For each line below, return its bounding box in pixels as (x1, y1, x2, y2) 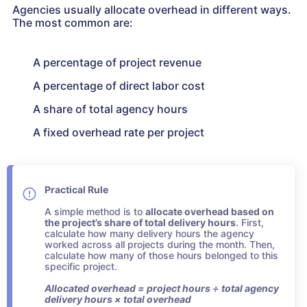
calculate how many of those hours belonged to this (45, 249, 278, 262)
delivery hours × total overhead (45, 293, 191, 306)
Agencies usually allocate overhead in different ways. (12, 3, 291, 17)
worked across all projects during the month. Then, (45, 238, 275, 251)
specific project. (45, 260, 117, 273)
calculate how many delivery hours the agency (45, 228, 254, 240)
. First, (236, 217, 264, 229)
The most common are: (12, 16, 133, 30)
